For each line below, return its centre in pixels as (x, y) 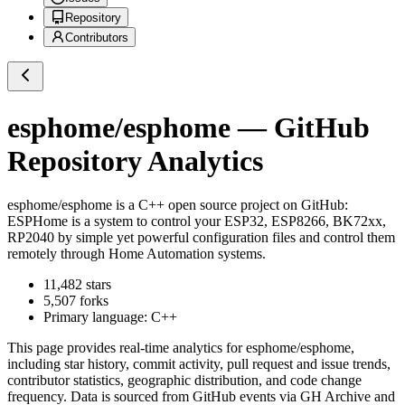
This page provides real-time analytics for (127, 348)
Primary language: (97, 317)
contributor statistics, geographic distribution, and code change (184, 381)
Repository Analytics (135, 160)
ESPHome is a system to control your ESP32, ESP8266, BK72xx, (197, 221)
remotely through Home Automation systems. (137, 254)
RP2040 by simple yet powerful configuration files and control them (201, 238)
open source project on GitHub (254, 205)
